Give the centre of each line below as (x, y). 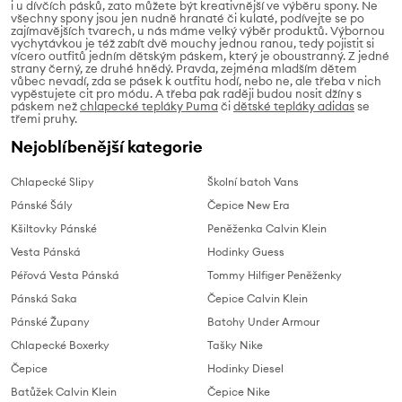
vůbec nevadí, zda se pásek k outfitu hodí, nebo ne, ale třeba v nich (196, 81)
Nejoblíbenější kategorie (107, 147)
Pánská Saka (44, 299)
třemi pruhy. (44, 119)
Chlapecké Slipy (52, 182)
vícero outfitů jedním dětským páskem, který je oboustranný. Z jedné (200, 56)
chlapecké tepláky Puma (149, 106)
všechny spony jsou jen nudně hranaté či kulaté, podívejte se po (188, 18)
